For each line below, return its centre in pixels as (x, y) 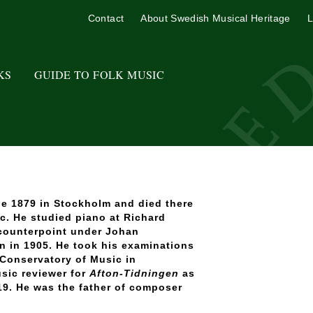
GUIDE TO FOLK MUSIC (99, 74)
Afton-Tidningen (134, 273)
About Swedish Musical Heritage (216, 18)
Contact (106, 18)
